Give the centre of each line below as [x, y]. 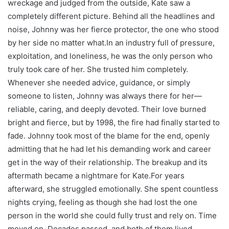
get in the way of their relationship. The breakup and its [108, 162]
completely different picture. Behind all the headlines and [111, 16]
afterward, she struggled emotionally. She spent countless [113, 189]
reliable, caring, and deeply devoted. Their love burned [107, 109]
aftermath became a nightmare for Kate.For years [96, 175]
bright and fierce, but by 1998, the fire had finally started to [114, 122]
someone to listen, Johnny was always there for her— [105, 96]
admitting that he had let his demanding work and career [109, 149]
